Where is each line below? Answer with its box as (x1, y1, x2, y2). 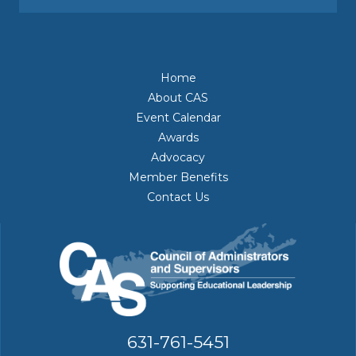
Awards (157, 130, 199, 145)
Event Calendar (135, 110, 221, 125)
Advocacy (151, 149, 205, 164)
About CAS (148, 90, 208, 105)
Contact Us (147, 189, 209, 204)
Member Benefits (128, 169, 228, 184)
